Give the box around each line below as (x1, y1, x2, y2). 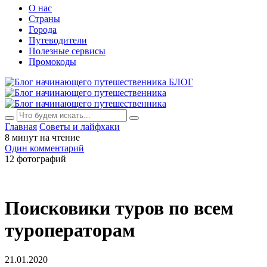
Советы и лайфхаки (39, 122, 120, 132)
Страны (29, 14, 60, 24)
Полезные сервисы (29, 46, 105, 56)
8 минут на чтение (5, 132, 80, 142)
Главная (5, 122, 37, 132)
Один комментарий (5, 143, 84, 153)
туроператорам (5, 219, 135, 241)
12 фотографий (5, 154, 66, 164)
